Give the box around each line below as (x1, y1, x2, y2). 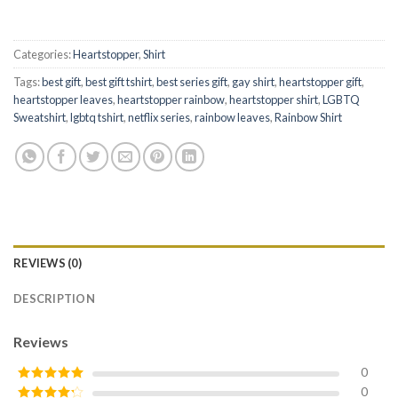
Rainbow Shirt (275, 110, 342, 125)
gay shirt (232, 75, 275, 90)
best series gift (156, 75, 227, 90)
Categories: (13, 47, 73, 62)
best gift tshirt (85, 75, 152, 90)
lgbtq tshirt (70, 110, 123, 125)
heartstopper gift (279, 75, 362, 90)
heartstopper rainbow (117, 92, 225, 107)
